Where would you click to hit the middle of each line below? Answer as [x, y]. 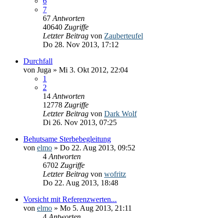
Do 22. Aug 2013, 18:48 [81, 182]
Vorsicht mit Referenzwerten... [70, 199]
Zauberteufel [124, 36]
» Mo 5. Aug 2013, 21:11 [92, 208]
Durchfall [38, 61]
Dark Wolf [120, 113]
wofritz [115, 174]
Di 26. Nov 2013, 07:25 [80, 122]
